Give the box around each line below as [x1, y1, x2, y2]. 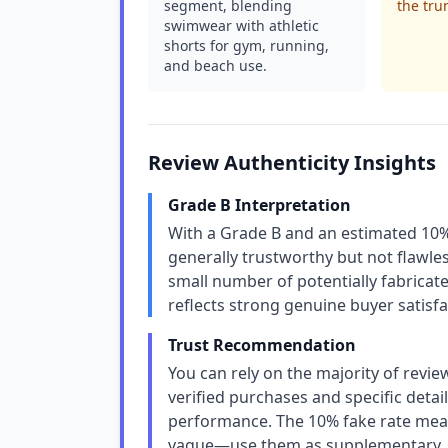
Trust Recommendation [168, 334, 356, 356]
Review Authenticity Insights [148, 149, 436, 176]
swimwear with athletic [164, 16, 319, 35]
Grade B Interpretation [168, 194, 351, 216]
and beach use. [164, 56, 267, 75]
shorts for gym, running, [164, 36, 329, 55]
